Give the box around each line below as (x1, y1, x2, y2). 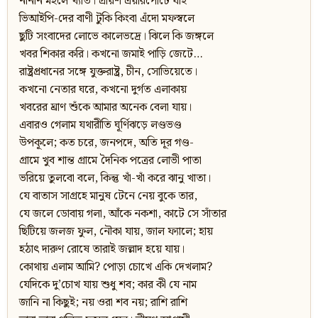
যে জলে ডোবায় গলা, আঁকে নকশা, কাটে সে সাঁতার (19, 205, 226, 224)
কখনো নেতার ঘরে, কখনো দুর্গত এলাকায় (19, 81, 187, 99)
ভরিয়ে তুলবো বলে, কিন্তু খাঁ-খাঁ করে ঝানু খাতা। (19, 170, 211, 188)
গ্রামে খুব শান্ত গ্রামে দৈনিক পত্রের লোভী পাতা (19, 152, 202, 170)
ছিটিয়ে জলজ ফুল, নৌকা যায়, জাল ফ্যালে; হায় (19, 223, 213, 241)
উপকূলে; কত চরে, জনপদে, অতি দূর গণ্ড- (19, 134, 194, 153)
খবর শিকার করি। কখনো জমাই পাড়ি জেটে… (19, 45, 202, 64)
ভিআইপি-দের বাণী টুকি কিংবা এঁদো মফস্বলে (19, 10, 194, 28)
